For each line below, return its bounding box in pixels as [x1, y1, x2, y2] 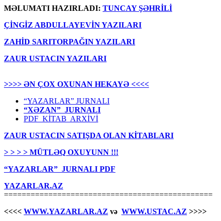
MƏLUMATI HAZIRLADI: [4, 3, 103, 12]
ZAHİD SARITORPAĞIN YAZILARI [4, 37, 135, 46]
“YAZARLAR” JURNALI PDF [4, 164, 115, 173]
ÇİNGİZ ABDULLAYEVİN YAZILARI [4, 20, 142, 29]
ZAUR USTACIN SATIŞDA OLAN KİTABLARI [4, 131, 174, 140]
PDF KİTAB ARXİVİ [24, 114, 98, 123]
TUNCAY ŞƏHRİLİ [103, 3, 172, 12]
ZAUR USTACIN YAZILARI [4, 54, 107, 63]
